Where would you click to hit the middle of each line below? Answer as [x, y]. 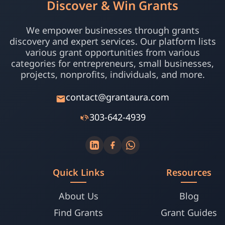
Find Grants [78, 212]
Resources [189, 172]
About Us [78, 196]
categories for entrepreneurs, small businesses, [113, 63]
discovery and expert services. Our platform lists [113, 41]
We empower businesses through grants [113, 30]
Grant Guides [189, 212]
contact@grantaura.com [118, 97]
